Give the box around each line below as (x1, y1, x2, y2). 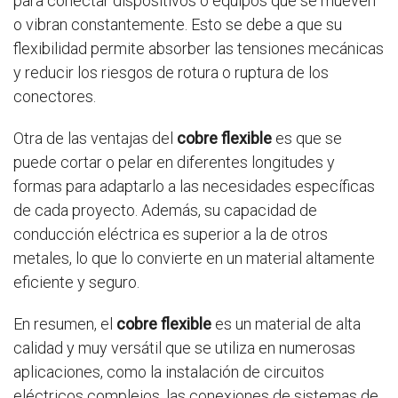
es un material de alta (211, 314, 361, 333)
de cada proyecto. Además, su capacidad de (13, 201, 317, 219)
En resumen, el (13, 314, 116, 333)
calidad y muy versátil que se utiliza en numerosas (13, 338, 355, 357)
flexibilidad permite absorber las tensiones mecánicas (13, 39, 384, 58)
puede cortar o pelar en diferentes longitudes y (13, 153, 335, 171)
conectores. (13, 87, 96, 106)
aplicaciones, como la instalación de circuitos (13, 362, 324, 381)
